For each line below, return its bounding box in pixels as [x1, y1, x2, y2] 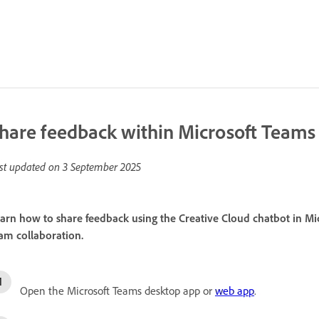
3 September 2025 [63, 159, 141, 174]
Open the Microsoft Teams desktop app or [20, 283, 215, 298]
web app [215, 283, 254, 298]
